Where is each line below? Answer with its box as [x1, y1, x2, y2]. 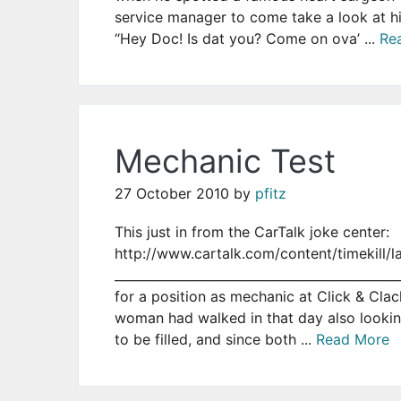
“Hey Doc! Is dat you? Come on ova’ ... [115, 29, 380, 47]
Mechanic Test [115, 141, 336, 181]
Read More [316, 329, 389, 348]
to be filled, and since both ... [115, 329, 316, 348]
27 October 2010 [115, 183, 229, 202]
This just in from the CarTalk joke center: [115, 222, 389, 241]
